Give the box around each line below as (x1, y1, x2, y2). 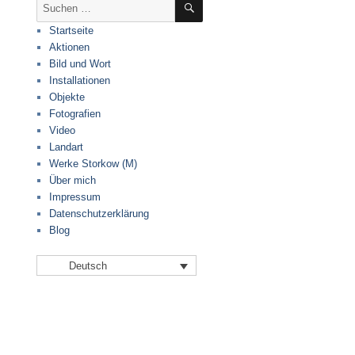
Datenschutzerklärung (49, 207, 150, 219)
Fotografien (49, 107, 101, 120)
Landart (49, 140, 84, 153)
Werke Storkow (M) (49, 157, 138, 170)
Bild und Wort (49, 57, 112, 70)
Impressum (49, 190, 101, 203)
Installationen (49, 74, 111, 86)
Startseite (49, 24, 94, 36)
